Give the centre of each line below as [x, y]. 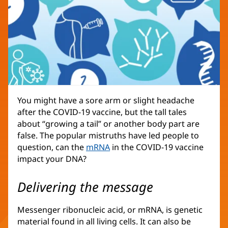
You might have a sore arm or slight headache [106, 101]
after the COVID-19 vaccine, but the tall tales [102, 112]
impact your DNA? [52, 159]
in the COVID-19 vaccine [157, 147]
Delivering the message [85, 187]
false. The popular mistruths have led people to [108, 136]
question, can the [52, 147]
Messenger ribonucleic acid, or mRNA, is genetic [110, 210]
